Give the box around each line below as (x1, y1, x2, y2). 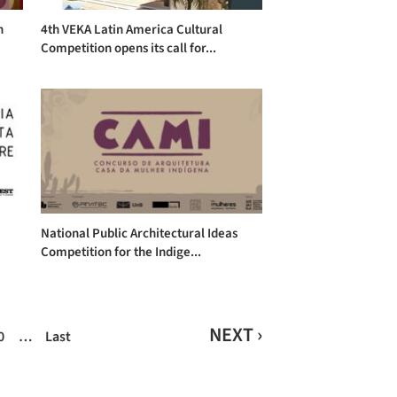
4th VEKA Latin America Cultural (40, 19, 222, 39)
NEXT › (208, 321, 262, 350)
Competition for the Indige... (40, 243, 201, 262)
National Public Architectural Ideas (40, 224, 237, 244)
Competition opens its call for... (40, 38, 216, 58)
